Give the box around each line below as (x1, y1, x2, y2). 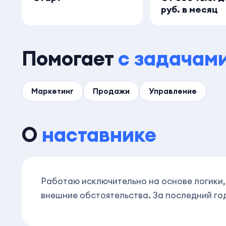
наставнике (42, 121, 156, 147)
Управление (149, 86, 197, 96)
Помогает (22, 45, 118, 71)
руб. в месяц (161, 3, 218, 15)
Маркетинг (31, 86, 74, 96)
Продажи (93, 86, 130, 96)
